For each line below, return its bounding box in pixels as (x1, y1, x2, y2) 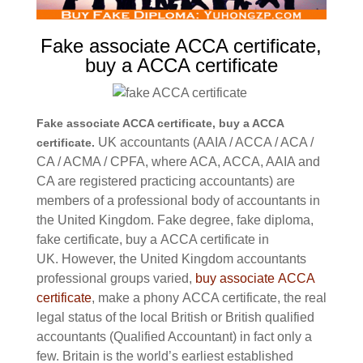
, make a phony (91, 290, 182, 305)
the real (283, 290, 327, 305)
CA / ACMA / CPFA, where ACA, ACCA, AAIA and (36, 154, 320, 169)
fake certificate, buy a (36, 232, 160, 246)
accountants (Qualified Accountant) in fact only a (36, 329, 312, 344)
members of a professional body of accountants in (36, 193, 320, 207)
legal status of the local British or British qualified (36, 310, 314, 324)
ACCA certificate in (160, 232, 269, 246)
